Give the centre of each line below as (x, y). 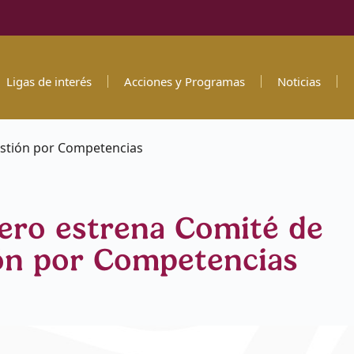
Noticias (299, 81)
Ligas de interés (49, 81)
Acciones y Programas (184, 81)
